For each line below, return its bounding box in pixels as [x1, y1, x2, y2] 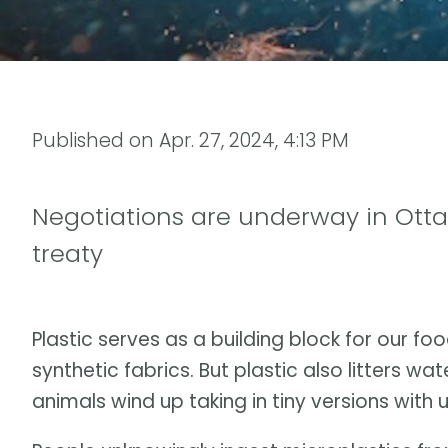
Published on [32, 126, 159, 154]
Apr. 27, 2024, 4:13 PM [159, 126, 349, 154]
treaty [32, 236, 103, 270]
